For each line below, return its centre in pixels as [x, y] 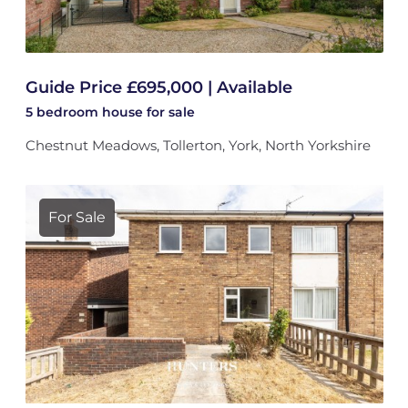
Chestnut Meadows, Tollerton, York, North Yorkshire [198, 145]
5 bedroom [63, 112]
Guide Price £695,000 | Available [158, 87]
